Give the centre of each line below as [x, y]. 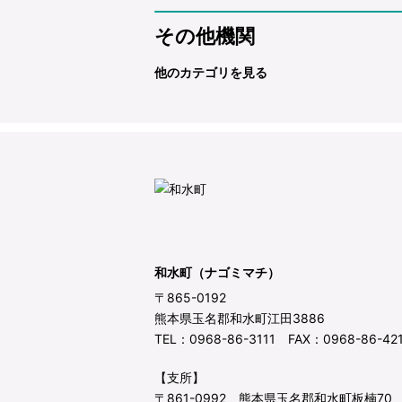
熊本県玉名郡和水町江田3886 [240, 318]
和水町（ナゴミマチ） [217, 272]
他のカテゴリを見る [211, 72]
